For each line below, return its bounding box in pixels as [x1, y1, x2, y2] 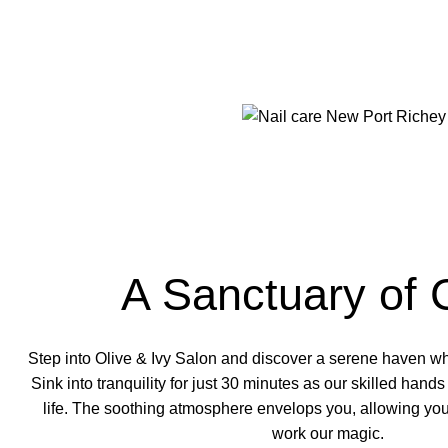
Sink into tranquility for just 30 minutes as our [31, 374, 352, 392]
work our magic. [271, 424, 384, 442]
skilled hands [351, 374, 446, 392]
